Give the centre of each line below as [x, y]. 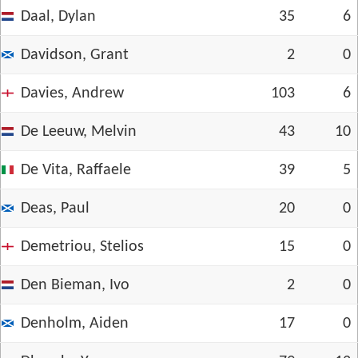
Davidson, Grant [75, 55]
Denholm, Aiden [75, 324]
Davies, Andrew [72, 93]
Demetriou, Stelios [82, 247]
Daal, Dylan [58, 17]
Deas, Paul [55, 209]
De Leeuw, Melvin [79, 132]
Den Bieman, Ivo [75, 285]
